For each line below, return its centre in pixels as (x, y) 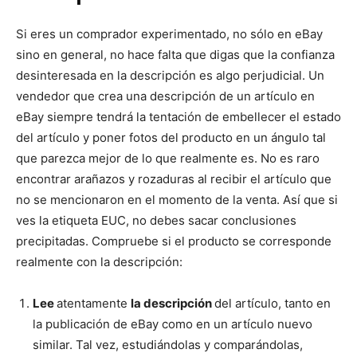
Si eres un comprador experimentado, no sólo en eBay (169, 33)
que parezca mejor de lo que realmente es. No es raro (168, 158)
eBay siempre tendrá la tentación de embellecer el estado (178, 116)
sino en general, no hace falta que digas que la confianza (175, 54)
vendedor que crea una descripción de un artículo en (165, 96)
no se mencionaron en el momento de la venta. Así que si (177, 199)
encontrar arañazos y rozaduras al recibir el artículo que (174, 178)
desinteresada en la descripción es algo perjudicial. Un (170, 75)
